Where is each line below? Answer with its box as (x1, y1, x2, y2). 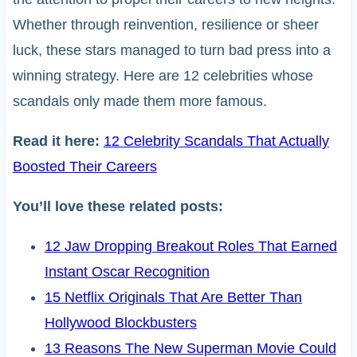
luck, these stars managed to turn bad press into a (12, 42, 331, 59)
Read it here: (12, 133, 104, 150)
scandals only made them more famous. (12, 93, 267, 110)
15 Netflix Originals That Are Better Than (44, 289, 302, 306)
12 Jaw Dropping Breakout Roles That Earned (44, 238, 337, 255)
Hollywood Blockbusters (44, 315, 197, 331)
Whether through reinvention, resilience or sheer (12, 17, 319, 33)
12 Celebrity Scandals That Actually (103, 133, 329, 150)
